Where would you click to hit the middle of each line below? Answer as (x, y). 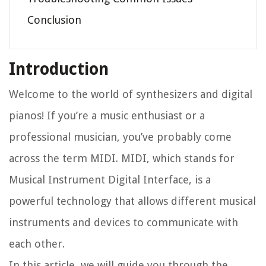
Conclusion (54, 20)
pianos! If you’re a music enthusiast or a (107, 116)
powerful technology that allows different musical (132, 201)
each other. (37, 244)
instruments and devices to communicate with (123, 223)
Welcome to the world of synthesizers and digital (131, 94)
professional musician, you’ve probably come (120, 137)
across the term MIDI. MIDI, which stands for (122, 159)
